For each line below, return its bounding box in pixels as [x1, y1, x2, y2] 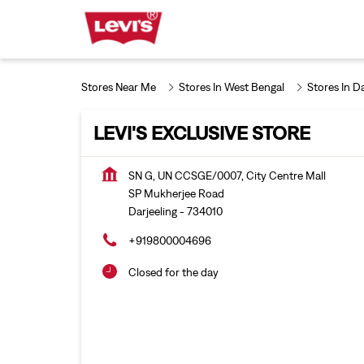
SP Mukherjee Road [128, 187, 224, 200]
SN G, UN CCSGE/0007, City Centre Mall [128, 169, 326, 182]
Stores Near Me [80, 80, 156, 93]
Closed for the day [128, 266, 219, 279]
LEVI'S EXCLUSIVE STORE [93, 121, 310, 144]
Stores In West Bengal [178, 80, 284, 93]
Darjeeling [128, 205, 177, 218]
